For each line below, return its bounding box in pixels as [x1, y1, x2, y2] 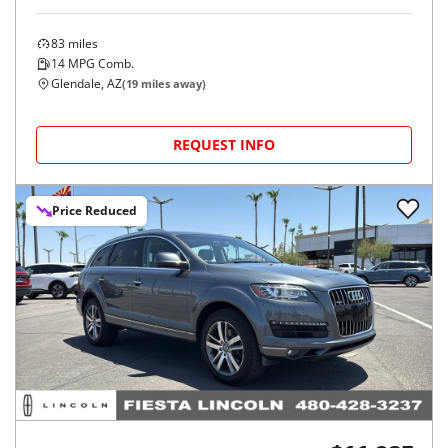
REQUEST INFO [173, 135, 275, 155]
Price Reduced [52, 202, 137, 220]
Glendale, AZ [51, 75, 122, 93]
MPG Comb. [65, 55, 134, 73]
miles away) [138, 76, 206, 92]
